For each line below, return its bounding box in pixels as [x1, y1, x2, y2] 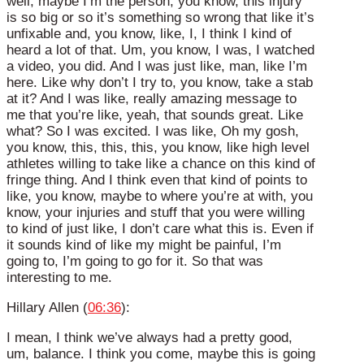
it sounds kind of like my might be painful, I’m [6, 237, 281, 253]
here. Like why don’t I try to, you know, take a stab [6, 75, 313, 91]
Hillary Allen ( [6, 300, 88, 316]
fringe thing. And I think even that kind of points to [6, 172, 307, 188]
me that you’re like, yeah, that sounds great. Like [6, 107, 303, 123]
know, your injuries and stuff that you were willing [6, 205, 305, 221]
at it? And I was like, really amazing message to [6, 91, 297, 107]
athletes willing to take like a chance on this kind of [6, 156, 315, 172]
